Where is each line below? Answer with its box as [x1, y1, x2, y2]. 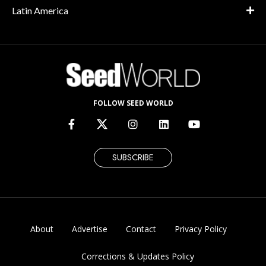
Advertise [71, 223, 107, 235]
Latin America [12, 5, 68, 17]
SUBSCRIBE [112, 151, 154, 164]
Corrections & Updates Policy [81, 251, 194, 262]
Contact [125, 223, 156, 235]
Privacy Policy [174, 223, 227, 235]
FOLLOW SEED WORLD [93, 97, 173, 108]
